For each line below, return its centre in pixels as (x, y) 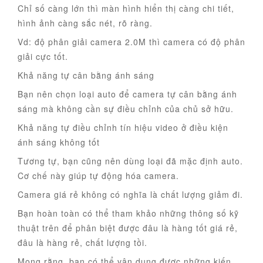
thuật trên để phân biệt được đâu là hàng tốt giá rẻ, (128, 228)
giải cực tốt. (43, 57)
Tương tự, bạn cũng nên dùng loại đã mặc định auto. (130, 161)
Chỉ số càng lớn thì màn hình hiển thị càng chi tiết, (126, 9)
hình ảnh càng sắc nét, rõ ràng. (85, 23)
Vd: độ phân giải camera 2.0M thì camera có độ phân (131, 42)
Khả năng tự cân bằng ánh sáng (86, 75)
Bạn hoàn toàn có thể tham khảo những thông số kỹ (128, 213)
